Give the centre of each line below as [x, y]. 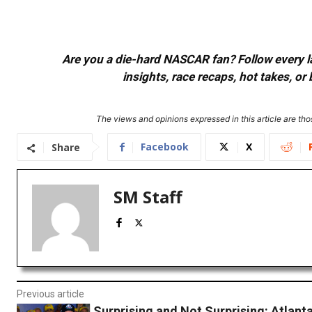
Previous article [50, 294]
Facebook [165, 147]
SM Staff [148, 197]
